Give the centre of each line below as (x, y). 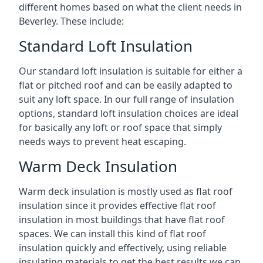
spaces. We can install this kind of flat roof (112, 234)
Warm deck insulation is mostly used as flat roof (126, 191)
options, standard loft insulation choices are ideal (129, 113)
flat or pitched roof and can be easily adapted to (126, 85)
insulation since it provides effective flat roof (117, 205)
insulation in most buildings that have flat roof (122, 220)
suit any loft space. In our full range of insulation (127, 99)
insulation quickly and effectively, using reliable (123, 248)
